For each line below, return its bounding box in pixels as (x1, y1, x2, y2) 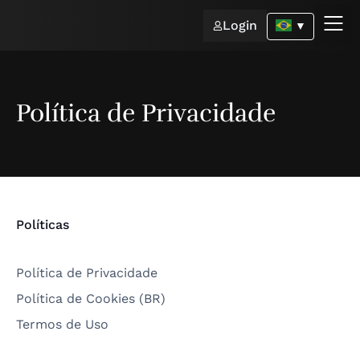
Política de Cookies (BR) (16, 291, 166, 306)
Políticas (16, 217, 69, 232)
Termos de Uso (16, 317, 108, 332)
